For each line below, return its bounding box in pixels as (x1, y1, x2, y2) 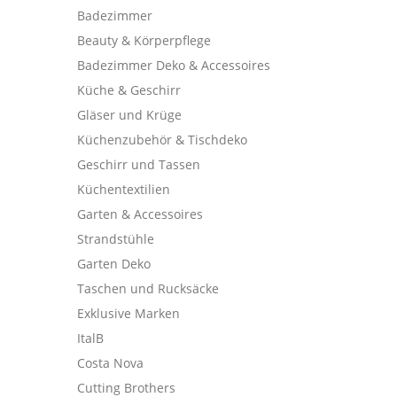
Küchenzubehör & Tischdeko (77, 131, 247, 148)
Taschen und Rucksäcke (77, 280, 219, 297)
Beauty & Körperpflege (77, 32, 211, 49)
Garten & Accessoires (77, 206, 203, 222)
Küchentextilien (77, 181, 170, 198)
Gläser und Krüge (77, 106, 182, 123)
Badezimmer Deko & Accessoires (77, 57, 270, 74)
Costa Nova (77, 354, 144, 371)
